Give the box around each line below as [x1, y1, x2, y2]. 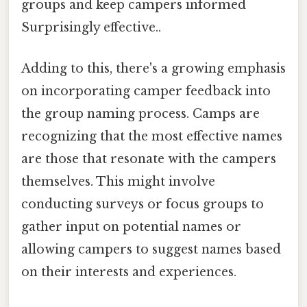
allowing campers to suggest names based [21, 241, 281, 257]
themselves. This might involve [21, 173, 215, 189]
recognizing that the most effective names [21, 128, 282, 144]
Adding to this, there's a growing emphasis [21, 60, 286, 76]
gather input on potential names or [21, 219, 241, 234]
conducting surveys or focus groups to [21, 196, 264, 212]
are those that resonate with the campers [21, 151, 276, 167]
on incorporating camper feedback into [21, 83, 271, 99]
